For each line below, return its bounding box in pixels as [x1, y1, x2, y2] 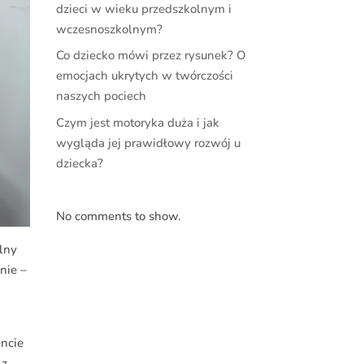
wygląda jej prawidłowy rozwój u [55, 134, 240, 151]
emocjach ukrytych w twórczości [55, 67, 233, 84]
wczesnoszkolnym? [55, 20, 162, 37]
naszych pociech [55, 88, 146, 105]
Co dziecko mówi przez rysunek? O [55, 47, 246, 64]
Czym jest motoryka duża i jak [55, 114, 219, 131]
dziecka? [55, 154, 103, 171]
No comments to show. [55, 207, 181, 224]
